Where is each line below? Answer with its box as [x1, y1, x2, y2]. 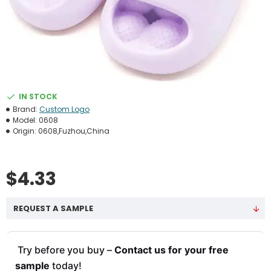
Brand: [13, 104, 38, 114]
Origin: [13, 126, 36, 136]
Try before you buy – [15, 244, 112, 256]
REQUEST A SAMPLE [13, 203, 93, 214]
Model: [13, 115, 37, 125]
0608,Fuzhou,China [38, 126, 109, 136]
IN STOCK [19, 91, 57, 102]
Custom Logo [39, 104, 90, 114]
